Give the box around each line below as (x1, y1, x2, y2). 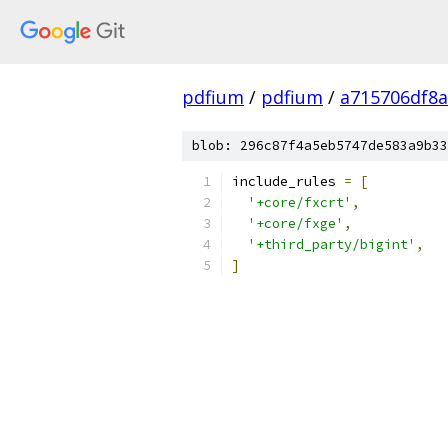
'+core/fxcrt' (248, 194, 352, 211)
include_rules (232, 173, 344, 190)
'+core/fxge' (248, 215, 344, 232)
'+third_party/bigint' (248, 236, 416, 253)
